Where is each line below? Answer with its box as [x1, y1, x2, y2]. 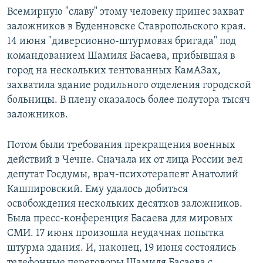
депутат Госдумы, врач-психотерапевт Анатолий [7, 169, 238, 181]
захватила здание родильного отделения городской [7, 80, 251, 92]
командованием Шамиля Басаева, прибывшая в [7, 50, 235, 62]
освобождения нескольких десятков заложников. [7, 198, 242, 210]
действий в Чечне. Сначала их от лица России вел [7, 154, 242, 166]
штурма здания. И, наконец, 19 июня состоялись [7, 242, 237, 254]
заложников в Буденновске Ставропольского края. [7, 21, 246, 33]
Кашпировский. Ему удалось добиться [7, 184, 188, 195]
